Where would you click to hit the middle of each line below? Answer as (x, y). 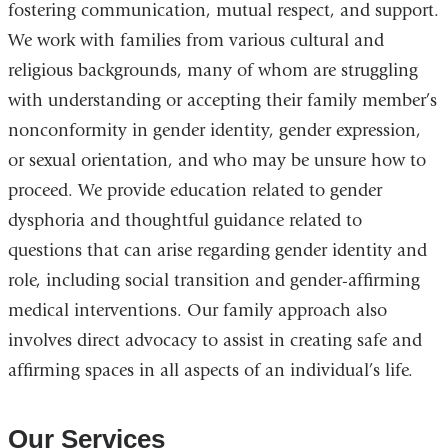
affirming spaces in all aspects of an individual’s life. (210, 371)
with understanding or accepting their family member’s (222, 101)
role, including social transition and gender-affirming (213, 281)
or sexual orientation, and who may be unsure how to (216, 161)
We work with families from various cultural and (195, 41)
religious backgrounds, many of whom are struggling (212, 71)
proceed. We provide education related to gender (194, 191)
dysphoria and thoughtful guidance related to (184, 221)
